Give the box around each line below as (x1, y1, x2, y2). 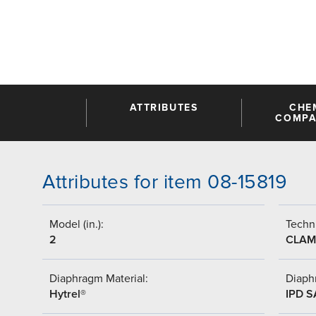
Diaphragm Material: (49, 271, 148, 286)
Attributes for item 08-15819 (42, 169, 287, 194)
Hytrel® (49, 286, 86, 301)
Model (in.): (49, 217, 104, 231)
